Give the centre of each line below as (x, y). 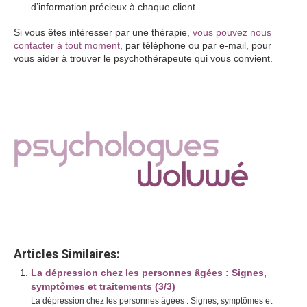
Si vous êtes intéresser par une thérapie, (103, 32)
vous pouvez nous (232, 32)
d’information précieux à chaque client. (114, 7)
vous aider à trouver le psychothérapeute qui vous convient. (143, 58)
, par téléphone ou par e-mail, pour (196, 45)
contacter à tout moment (67, 45)
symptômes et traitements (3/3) (103, 286)
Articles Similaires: (67, 254)
